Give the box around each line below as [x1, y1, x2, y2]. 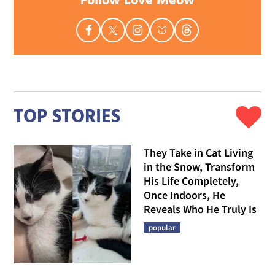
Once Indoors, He [144, 188, 225, 203]
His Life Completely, [144, 174, 239, 188]
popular [149, 222, 176, 233]
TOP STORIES [14, 102, 121, 132]
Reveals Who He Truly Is [144, 202, 257, 217]
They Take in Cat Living [144, 145, 253, 160]
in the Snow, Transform [144, 160, 255, 174]
